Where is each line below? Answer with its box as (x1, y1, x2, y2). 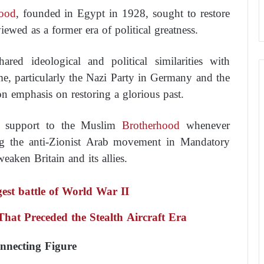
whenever (180, 115, 230, 136)
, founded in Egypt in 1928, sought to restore (15, 3, 230, 24)
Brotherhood (122, 115, 180, 136)
